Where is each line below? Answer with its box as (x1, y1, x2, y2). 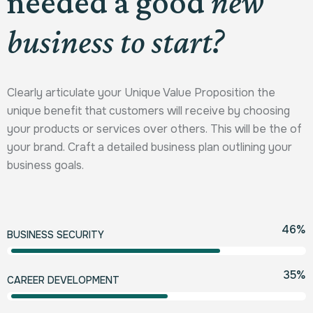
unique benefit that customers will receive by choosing (7, 103, 290, 118)
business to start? (7, 22, 224, 60)
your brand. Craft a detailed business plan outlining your (7, 139, 292, 154)
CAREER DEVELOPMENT (7, 273, 119, 286)
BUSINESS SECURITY (7, 228, 104, 241)
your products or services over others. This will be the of (7, 121, 302, 136)
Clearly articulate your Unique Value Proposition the (7, 85, 275, 100)
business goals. (7, 157, 84, 173)
